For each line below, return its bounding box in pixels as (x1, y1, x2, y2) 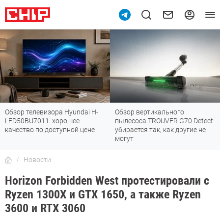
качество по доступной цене (5, 126, 95, 134)
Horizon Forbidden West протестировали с (5, 174, 209, 188)
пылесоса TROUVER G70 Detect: (115, 117, 215, 125)
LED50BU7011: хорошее (5, 117, 80, 125)
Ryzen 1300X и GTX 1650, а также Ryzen (5, 188, 201, 202)
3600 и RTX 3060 (5, 201, 85, 216)
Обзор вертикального (115, 108, 184, 116)
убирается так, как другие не (115, 126, 206, 134)
